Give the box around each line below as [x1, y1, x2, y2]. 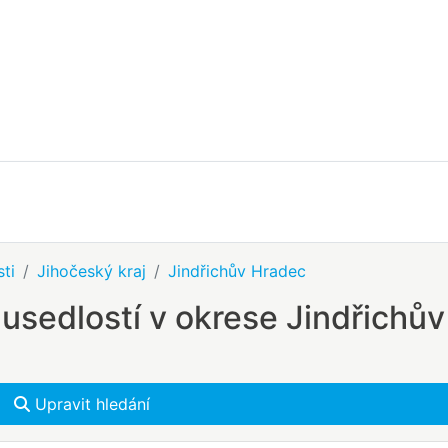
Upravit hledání [29, 394, 150, 414]
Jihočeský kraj [37, 261, 146, 281]
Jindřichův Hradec [168, 261, 306, 281]
